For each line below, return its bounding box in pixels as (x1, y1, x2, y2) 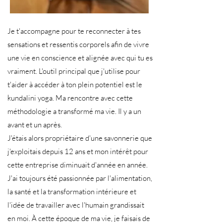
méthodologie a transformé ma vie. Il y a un (7, 107, 141, 116)
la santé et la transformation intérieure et (7, 187, 136, 196)
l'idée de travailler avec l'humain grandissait (7, 200, 144, 210)
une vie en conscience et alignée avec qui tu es (7, 53, 153, 62)
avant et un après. (7, 120, 63, 129)
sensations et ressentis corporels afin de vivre (7, 40, 149, 49)
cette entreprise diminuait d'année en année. (7, 160, 148, 169)
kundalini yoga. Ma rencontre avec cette (7, 93, 133, 103)
